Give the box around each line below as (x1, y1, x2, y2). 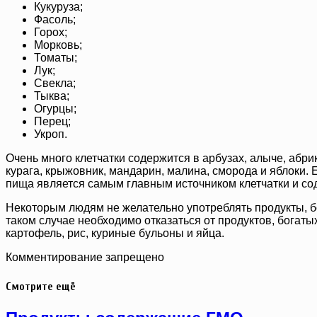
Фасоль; (34, 13, 76, 26)
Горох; (34, 26, 67, 39)
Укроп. (34, 128, 67, 141)
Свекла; (34, 77, 76, 90)
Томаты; (34, 52, 77, 64)
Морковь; (34, 39, 82, 52)
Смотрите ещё (6, 279, 76, 293)
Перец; (34, 115, 71, 128)
